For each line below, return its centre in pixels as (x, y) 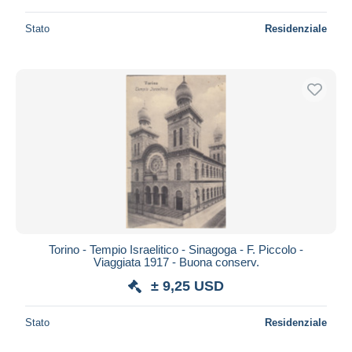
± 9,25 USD (187, 286)
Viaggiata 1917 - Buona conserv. (176, 262)
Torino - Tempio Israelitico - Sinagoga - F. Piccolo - (176, 249)
